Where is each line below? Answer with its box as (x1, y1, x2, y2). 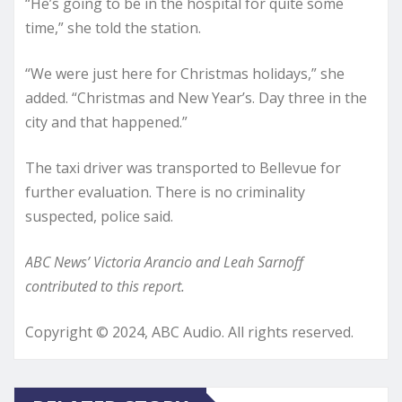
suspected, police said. (25, 205, 173, 226)
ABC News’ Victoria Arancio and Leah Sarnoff (25, 251, 303, 272)
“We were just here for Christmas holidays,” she (25, 63, 345, 83)
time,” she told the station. (25, 17, 201, 38)
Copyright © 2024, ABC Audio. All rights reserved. (25, 321, 354, 342)
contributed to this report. (25, 275, 185, 296)
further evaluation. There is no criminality (25, 181, 305, 202)
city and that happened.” (25, 111, 188, 132)
